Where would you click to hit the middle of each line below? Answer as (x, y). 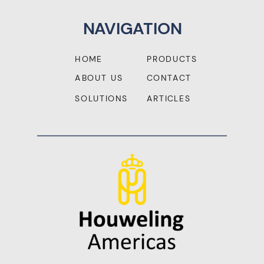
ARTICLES (169, 99)
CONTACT (169, 78)
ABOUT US (99, 78)
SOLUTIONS (101, 99)
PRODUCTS (172, 59)
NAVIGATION (132, 28)
